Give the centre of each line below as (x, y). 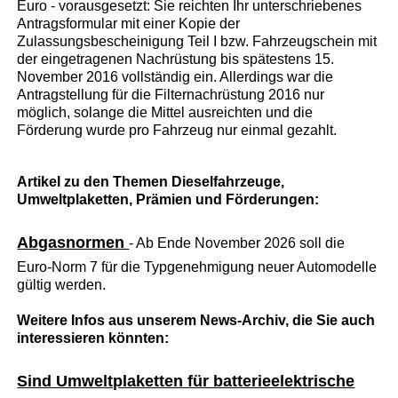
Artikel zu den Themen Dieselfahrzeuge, (151, 181)
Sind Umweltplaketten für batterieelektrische (186, 381)
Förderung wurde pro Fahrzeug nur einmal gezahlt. (177, 130)
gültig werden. (62, 284)
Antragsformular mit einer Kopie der (129, 23)
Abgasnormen (73, 242)
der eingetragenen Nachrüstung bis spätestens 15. (176, 59)
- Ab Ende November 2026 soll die (237, 243)
